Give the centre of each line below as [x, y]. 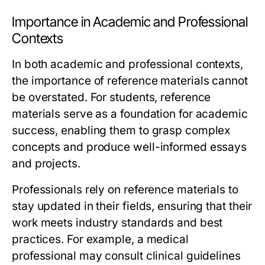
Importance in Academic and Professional [130, 22]
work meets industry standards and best [117, 223]
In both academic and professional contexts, [127, 64]
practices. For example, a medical [100, 239]
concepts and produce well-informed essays [130, 147]
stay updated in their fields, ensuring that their [132, 206]
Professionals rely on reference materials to [125, 190]
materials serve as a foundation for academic [130, 114]
